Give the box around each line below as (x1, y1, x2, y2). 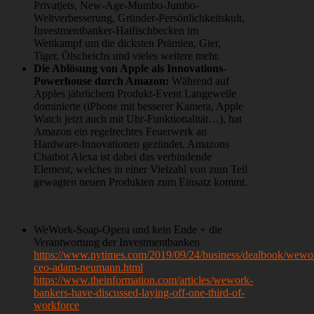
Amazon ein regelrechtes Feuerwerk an (34, 125, 207, 138)
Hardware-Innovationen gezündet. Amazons (34, 138, 229, 151)
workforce (34, 299, 79, 312)
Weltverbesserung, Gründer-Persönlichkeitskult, (34, 12, 245, 25)
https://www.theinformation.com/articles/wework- (34, 274, 253, 287)
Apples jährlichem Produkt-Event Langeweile (34, 88, 236, 100)
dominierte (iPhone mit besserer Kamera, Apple (34, 100, 243, 113)
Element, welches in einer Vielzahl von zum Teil (34, 163, 247, 176)
